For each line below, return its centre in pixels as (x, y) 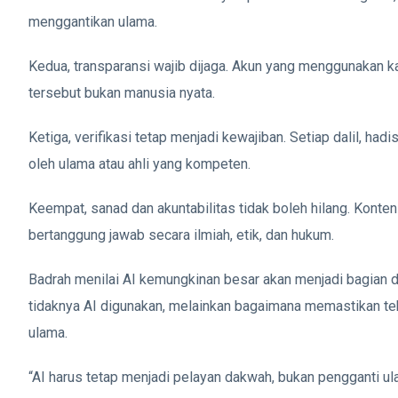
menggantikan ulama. (93, 21)
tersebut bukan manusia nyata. (122, 92)
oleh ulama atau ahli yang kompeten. (139, 163)
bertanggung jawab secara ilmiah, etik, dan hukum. (181, 235)
